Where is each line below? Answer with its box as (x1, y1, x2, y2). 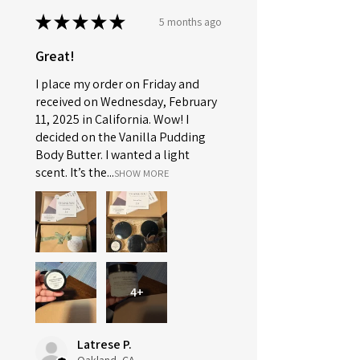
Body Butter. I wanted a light (35, 146, 190, 164)
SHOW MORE (114, 166, 170, 181)
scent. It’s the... (35, 164, 114, 182)
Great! (35, 47, 75, 66)
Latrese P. (77, 336, 132, 354)
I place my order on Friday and (35, 76, 199, 93)
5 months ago (159, 14, 222, 29)
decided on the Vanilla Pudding (35, 129, 206, 146)
